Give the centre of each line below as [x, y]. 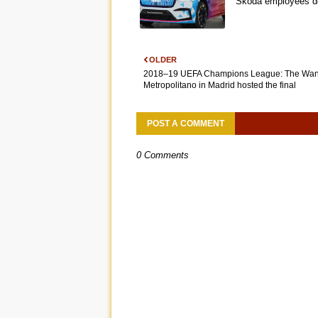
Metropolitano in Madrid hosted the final [220, 86]
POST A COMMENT [186, 124]
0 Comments [163, 155]
